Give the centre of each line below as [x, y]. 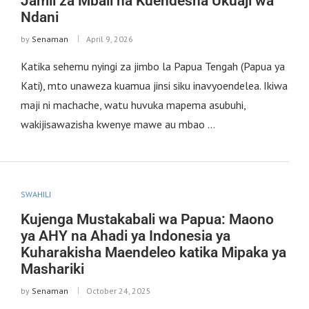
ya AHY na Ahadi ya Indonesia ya [125, 236]
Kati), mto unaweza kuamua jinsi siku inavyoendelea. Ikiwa [154, 85]
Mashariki [52, 269]
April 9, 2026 [109, 39]
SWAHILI [36, 194]
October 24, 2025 [118, 290]
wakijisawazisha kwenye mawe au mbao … [118, 124]
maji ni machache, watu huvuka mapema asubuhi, [133, 104]
